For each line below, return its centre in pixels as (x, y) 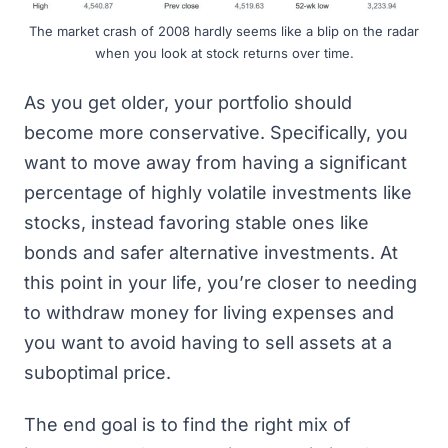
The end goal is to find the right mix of (187, 424)
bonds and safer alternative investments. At (211, 252)
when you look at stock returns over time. (224, 52)
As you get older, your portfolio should (188, 102)
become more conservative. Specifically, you (216, 132)
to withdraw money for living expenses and (209, 312)
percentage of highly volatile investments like (218, 192)
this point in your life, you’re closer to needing (220, 282)
